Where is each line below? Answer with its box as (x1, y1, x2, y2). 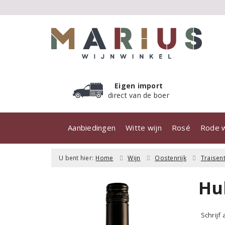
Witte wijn (126, 123, 162, 133)
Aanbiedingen (68, 123, 116, 133)
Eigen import (115, 81, 163, 90)
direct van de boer (108, 90, 170, 100)
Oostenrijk (155, 154, 186, 162)
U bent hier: (59, 154, 94, 162)
